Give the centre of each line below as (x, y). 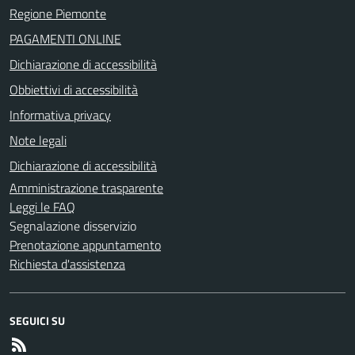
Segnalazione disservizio (73, 226)
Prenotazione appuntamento (85, 245)
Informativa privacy (60, 115)
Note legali (38, 140)
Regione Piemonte (58, 13)
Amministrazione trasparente (86, 188)
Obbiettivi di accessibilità (74, 90)
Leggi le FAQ (42, 207)
